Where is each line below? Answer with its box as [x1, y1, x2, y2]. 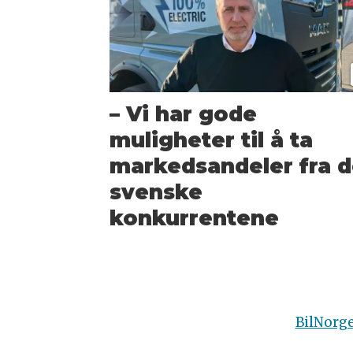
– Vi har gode [110, 102, 258, 127]
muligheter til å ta [110, 128, 314, 153]
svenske [110, 180, 203, 205]
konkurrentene [110, 206, 280, 231]
